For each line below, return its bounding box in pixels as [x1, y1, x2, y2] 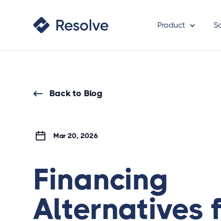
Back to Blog [49, 88, 103, 98]
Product [157, 20, 185, 30]
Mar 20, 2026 [45, 132, 98, 140]
